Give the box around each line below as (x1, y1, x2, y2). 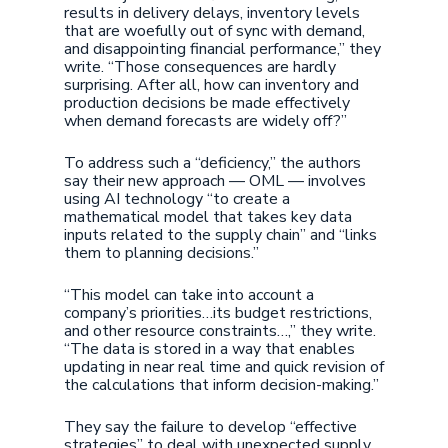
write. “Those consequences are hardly (64, 56, 336, 78)
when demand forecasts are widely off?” (64, 110, 347, 132)
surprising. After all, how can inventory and (64, 74, 359, 96)
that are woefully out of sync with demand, (64, 20, 365, 42)
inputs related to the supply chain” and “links (64, 224, 377, 246)
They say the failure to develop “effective (64, 416, 357, 438)
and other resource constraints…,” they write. (64, 320, 376, 342)
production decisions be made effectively (64, 92, 350, 114)
